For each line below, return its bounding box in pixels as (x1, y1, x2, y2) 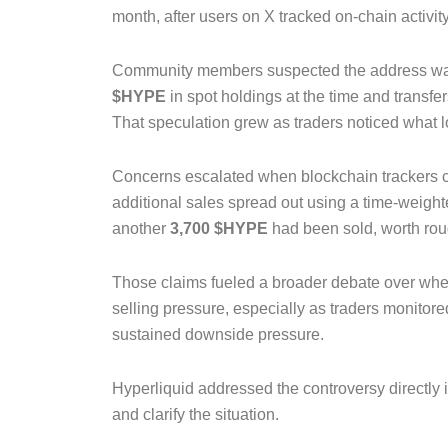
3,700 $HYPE (170, 220, 268, 238)
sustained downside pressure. (112, 326, 324, 344)
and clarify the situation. (112, 406, 279, 424)
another (112, 220, 170, 238)
